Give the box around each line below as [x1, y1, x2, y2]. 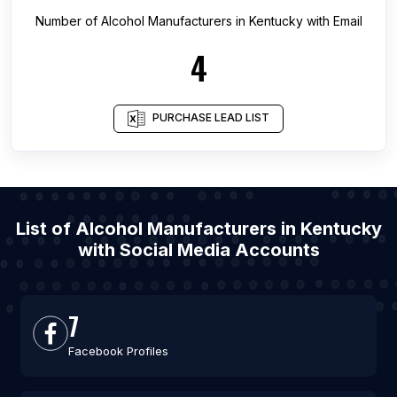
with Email [302, 13, 362, 28]
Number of [35, 13, 101, 28]
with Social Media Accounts [77, 239, 320, 261]
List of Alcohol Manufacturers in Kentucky [15, 218, 382, 239]
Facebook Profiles [67, 344, 168, 358]
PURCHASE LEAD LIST [152, 111, 269, 125]
